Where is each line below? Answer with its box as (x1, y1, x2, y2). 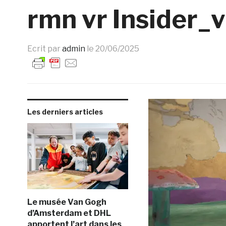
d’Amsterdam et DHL (27, 208, 111, 218)
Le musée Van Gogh (27, 197, 106, 207)
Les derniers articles (27, 107, 103, 116)
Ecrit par (27, 44, 62, 53)
